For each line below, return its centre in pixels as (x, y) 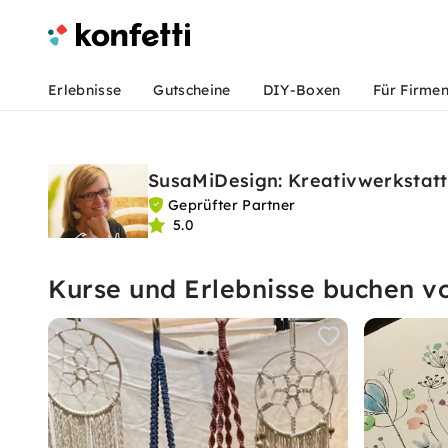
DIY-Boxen (301, 90)
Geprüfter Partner (232, 205)
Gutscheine (192, 90)
